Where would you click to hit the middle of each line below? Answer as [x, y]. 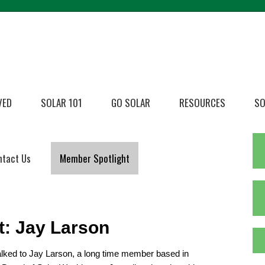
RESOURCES [202, 103]
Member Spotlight [95, 159]
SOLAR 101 [62, 103]
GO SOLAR [131, 103]
